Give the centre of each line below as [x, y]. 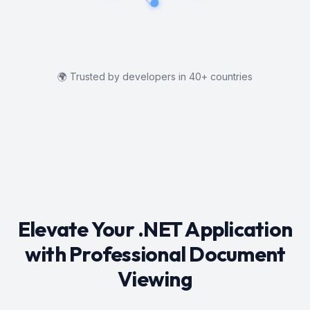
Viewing [155, 279]
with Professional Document [155, 254]
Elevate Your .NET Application [155, 229]
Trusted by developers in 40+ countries [161, 76]
